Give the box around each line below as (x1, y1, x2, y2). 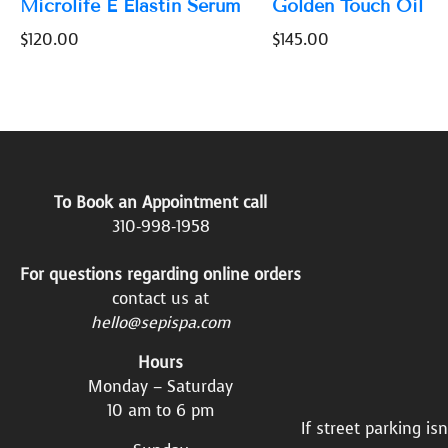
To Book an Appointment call (54, 192, 267, 213)
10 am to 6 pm (107, 400, 214, 421)
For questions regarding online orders (20, 264, 301, 285)
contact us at (112, 288, 209, 309)
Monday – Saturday (88, 376, 233, 397)
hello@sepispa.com (91, 312, 230, 333)
